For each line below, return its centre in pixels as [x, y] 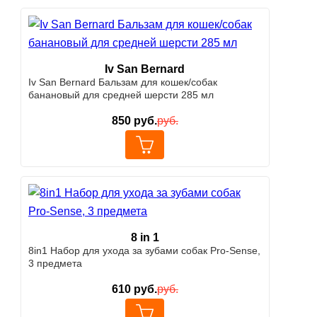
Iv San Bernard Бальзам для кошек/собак [123, 82]
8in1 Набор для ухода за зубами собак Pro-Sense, [144, 251]
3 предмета [55, 264]
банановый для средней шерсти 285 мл [121, 95]
